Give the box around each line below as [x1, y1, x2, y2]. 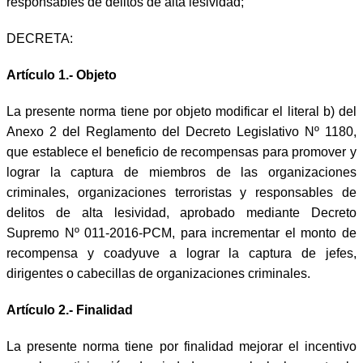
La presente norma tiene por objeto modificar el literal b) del [6, 104, 357, 118]
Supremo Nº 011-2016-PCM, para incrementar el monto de [6, 225, 357, 240]
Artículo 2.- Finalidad [6, 302, 133, 317]
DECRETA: [6, 31, 73, 45]
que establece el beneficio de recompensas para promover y [6, 144, 357, 159]
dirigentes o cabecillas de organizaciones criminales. [6, 266, 310, 280]
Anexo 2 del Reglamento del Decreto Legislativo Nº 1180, [6, 124, 357, 139]
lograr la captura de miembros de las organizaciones [6, 164, 357, 179]
